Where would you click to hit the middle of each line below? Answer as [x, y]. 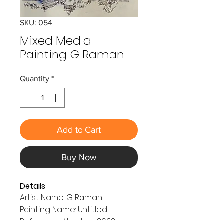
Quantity [34, 78]
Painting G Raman [72, 54]
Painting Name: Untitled [63, 209]
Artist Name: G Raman [61, 198]
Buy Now [79, 157]
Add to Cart [79, 130]
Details [32, 186]
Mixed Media [55, 41]
